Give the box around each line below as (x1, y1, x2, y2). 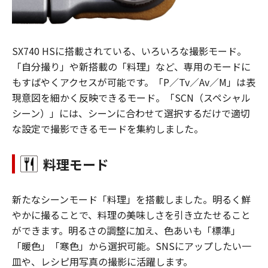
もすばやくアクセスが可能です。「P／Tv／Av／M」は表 (12, 74, 255, 89)
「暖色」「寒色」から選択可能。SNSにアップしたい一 (12, 238, 251, 253)
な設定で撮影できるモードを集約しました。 (12, 121, 203, 136)
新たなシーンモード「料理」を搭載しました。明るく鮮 (12, 191, 251, 206)
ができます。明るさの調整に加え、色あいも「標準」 (12, 223, 240, 237)
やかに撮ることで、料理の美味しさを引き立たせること (12, 207, 251, 222)
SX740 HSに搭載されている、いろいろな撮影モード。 (12, 43, 246, 58)
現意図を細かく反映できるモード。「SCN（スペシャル (12, 90, 251, 105)
